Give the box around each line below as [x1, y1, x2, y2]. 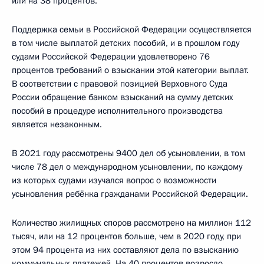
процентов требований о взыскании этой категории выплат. [12, 64, 249, 77]
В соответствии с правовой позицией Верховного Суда [12, 78, 227, 90]
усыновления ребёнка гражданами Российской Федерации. [12, 188, 248, 200]
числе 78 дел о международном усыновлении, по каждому [12, 161, 242, 173]
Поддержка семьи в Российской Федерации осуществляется [12, 24, 252, 36]
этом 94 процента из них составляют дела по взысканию [12, 244, 239, 256]
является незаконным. [12, 118, 102, 131]
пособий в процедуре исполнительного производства [12, 105, 223, 117]
